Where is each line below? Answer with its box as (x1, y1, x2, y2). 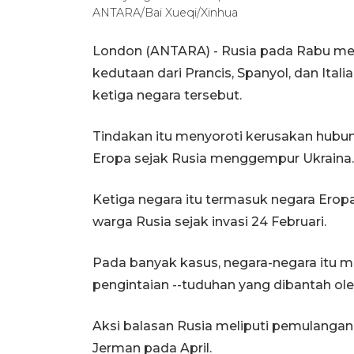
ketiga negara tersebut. (92, 87, 242, 103)
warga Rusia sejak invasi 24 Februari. (92, 213, 326, 229)
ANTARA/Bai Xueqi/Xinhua (92, 5, 238, 20)
